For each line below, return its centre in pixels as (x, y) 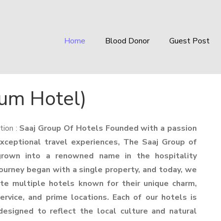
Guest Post (189, 41)
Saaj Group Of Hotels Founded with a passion (108, 128)
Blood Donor (127, 41)
